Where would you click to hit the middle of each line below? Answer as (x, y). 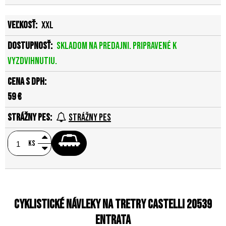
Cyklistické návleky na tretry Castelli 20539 (113, 205)
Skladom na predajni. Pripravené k (117, 46)
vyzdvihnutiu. (32, 61)
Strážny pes (90, 118)
